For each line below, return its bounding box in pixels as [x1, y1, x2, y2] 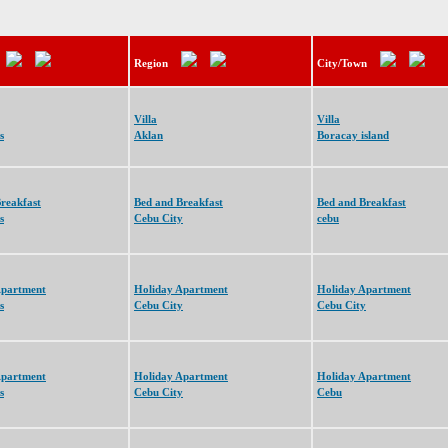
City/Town [317, 57, 367, 69]
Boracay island [317, 129, 389, 141]
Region [134, 57, 168, 69]
